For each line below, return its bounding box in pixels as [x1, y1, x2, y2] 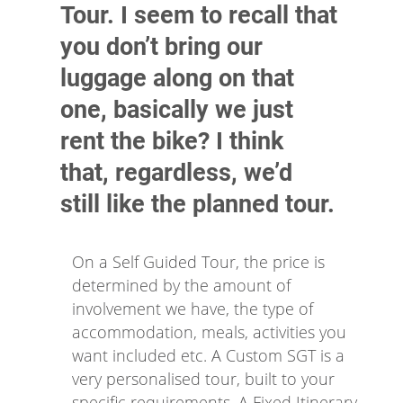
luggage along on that [60, 64, 294, 94]
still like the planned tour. [60, 190, 335, 219]
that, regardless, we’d [60, 158, 292, 188]
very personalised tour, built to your [72, 368, 335, 390]
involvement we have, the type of [72, 298, 313, 320]
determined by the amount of [72, 274, 291, 297]
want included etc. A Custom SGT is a [72, 345, 345, 367]
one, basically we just [60, 95, 293, 125]
